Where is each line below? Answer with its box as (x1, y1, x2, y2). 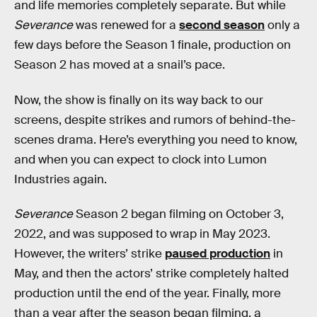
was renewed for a (76, 18, 179, 33)
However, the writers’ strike (14, 246, 165, 262)
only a (265, 18, 300, 33)
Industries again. (14, 171, 107, 187)
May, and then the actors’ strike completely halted (14, 266, 289, 282)
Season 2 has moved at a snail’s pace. (14, 57, 225, 72)
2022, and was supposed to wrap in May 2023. (14, 226, 270, 242)
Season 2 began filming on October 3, (73, 207, 284, 222)
